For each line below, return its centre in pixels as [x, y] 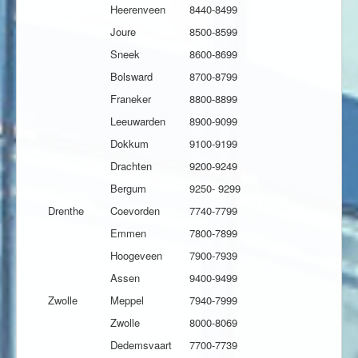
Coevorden [135, 211]
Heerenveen [138, 10]
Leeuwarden [138, 121]
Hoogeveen [136, 256]
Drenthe [66, 211]
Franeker [131, 99]
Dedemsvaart [141, 345]
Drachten [131, 166]
